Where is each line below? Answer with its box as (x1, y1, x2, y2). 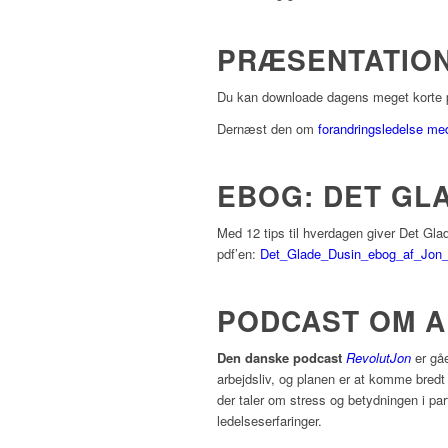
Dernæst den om (217, 119, 318, 139)
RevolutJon (346, 348, 411, 368)
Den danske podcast (217, 348, 342, 368)
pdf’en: (217, 244, 260, 264)
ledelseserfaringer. (217, 411, 322, 431)
